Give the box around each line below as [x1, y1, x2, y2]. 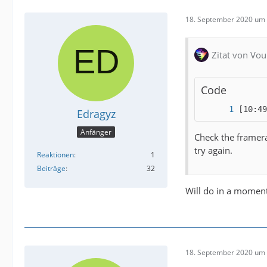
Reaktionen [37, 149, 74, 160]
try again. [194, 144, 232, 157]
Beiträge [37, 163, 66, 173]
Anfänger [80, 126, 111, 137]
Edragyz [76, 107, 116, 122]
